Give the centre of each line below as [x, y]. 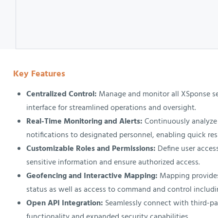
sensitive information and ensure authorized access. [113, 163]
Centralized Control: [61, 95]
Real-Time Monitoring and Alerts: [84, 122]
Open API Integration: [65, 204]
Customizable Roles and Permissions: [91, 149]
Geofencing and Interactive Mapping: [93, 176]
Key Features [39, 74]
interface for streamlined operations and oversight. [111, 108]
